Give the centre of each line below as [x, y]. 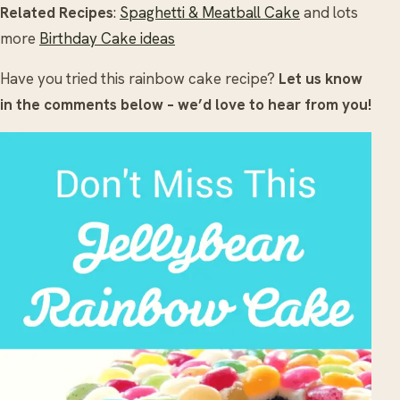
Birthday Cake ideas [107, 39]
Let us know [321, 79]
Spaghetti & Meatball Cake [210, 13]
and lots [329, 13]
